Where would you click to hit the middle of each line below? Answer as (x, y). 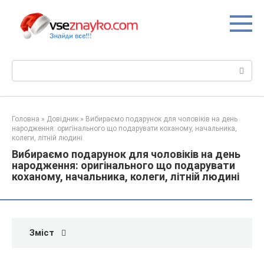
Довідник (62, 119)
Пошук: (26, 66)
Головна (26, 119)
